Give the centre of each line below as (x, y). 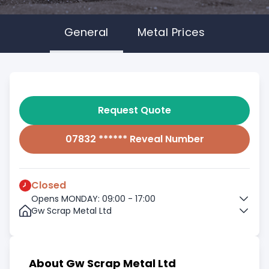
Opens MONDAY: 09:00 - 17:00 (93, 199)
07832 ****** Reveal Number (134, 139)
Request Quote (134, 110)
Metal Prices (171, 32)
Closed (49, 185)
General (86, 32)
